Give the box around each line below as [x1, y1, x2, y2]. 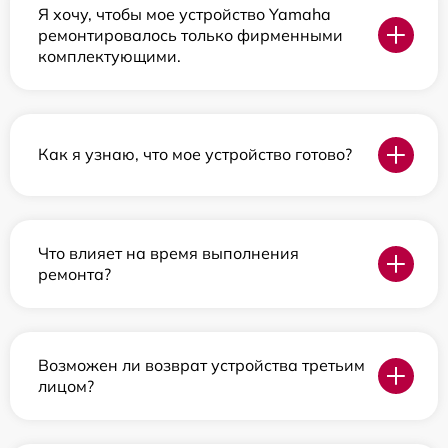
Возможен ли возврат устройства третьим [38, 354, 365, 375]
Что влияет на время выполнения [38, 242, 299, 263]
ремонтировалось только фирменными [38, 24, 343, 45]
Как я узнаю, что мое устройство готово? [38, 144, 352, 165]
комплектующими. [38, 45, 181, 66]
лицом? [38, 375, 94, 396]
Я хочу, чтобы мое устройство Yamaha [38, 3, 331, 24]
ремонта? [38, 263, 111, 284]
